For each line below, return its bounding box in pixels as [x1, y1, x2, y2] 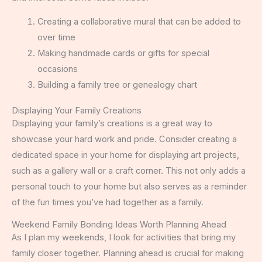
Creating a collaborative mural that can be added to [37, 16, 241, 27]
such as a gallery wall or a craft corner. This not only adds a [12, 166, 246, 177]
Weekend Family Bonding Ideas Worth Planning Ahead [12, 219, 226, 230]
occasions [37, 64, 78, 75]
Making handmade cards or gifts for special [37, 48, 209, 59]
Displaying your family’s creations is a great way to [12, 118, 212, 129]
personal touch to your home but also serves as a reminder [12, 181, 247, 192]
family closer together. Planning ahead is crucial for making [12, 247, 244, 258]
